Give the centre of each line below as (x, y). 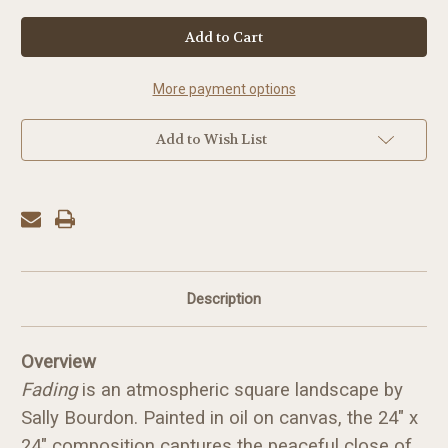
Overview (58, 361)
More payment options (224, 88)
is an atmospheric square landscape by (240, 389)
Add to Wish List (211, 138)
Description (224, 298)
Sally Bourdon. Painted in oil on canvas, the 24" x (219, 417)
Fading (49, 389)
